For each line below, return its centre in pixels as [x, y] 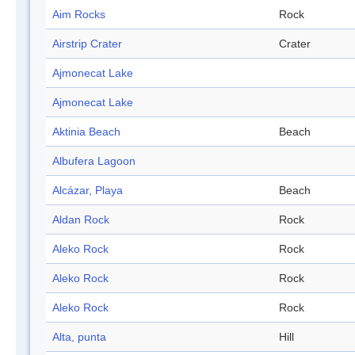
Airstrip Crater [87, 44]
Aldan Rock [81, 220]
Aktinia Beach [86, 132]
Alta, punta [79, 337]
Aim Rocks [79, 15]
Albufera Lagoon [94, 161]
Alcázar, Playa [88, 191]
